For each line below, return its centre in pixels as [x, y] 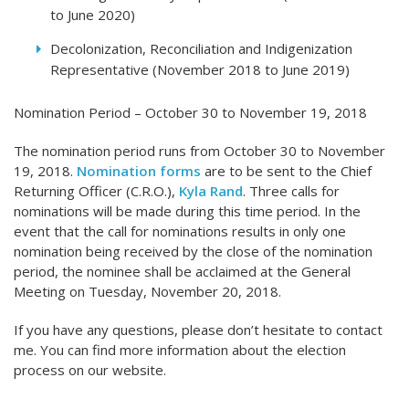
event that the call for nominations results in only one [180, 231]
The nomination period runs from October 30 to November [199, 151]
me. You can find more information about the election [180, 350]
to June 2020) [93, 15]
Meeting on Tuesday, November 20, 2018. [147, 292]
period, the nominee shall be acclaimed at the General [182, 272]
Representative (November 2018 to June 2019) [200, 70]
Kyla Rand [211, 191]
